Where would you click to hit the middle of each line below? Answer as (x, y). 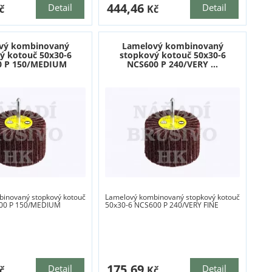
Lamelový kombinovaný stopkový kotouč (172, 197)
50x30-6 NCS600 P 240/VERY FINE (161, 205)
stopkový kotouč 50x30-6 (172, 55)
